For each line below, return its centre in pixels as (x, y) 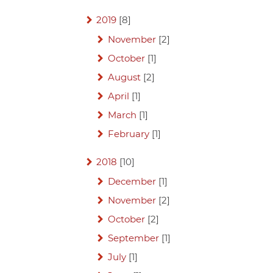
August (124, 77)
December (132, 182)
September (133, 238)
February (128, 134)
